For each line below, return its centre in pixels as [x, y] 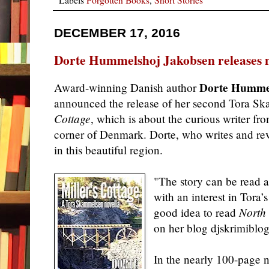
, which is [115, 118]
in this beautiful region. [108, 150]
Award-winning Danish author [127, 87]
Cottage [72, 118]
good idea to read [197, 212]
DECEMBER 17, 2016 [117, 33]
